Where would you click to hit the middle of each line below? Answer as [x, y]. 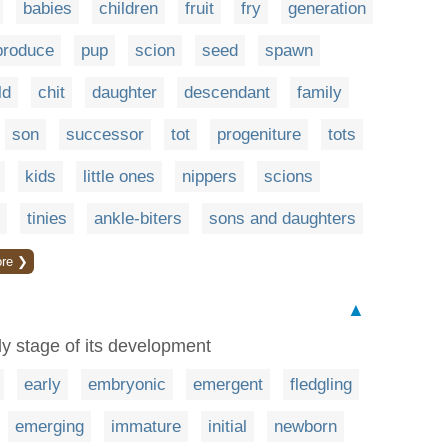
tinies [47, 218]
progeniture [259, 134]
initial [227, 426]
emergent [228, 384]
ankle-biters [138, 218]
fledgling [321, 384]
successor [105, 134]
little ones [119, 176]
